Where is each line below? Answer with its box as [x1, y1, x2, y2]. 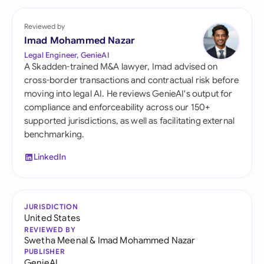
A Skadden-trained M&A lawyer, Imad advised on [24, 61, 218, 72]
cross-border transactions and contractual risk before [24, 75, 239, 85]
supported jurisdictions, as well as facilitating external [24, 115, 235, 126]
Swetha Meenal [24, 235, 88, 246]
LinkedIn [34, 151, 67, 162]
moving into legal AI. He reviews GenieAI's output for [24, 88, 233, 99]
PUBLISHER [24, 247, 65, 256]
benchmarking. [24, 129, 85, 140]
